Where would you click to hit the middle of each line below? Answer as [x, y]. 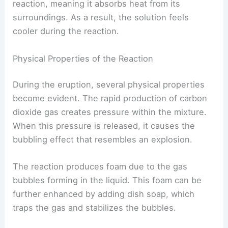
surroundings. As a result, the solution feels [101, 18]
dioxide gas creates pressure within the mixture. [110, 112]
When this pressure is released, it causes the [104, 126]
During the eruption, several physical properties [109, 85]
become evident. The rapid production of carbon [110, 98]
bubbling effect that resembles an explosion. [103, 140]
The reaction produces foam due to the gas [100, 167]
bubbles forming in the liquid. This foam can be [107, 180]
